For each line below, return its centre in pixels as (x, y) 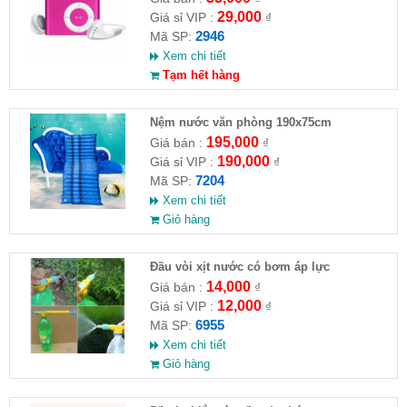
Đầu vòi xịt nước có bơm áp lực (239, 266)
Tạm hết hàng (199, 74)
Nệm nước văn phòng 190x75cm (240, 122)
